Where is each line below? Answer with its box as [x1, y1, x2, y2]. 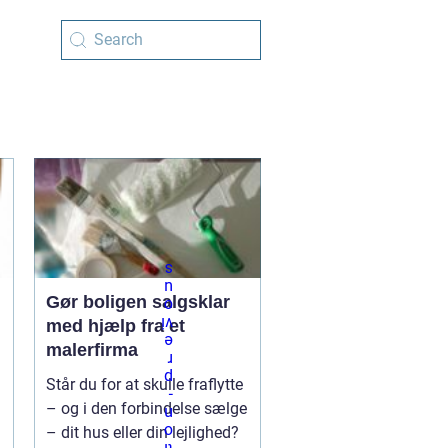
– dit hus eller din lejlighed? [45, 423, 239, 442]
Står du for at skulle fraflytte [45, 375, 243, 394]
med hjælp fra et [45, 316, 185, 336]
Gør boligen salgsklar [45, 292, 230, 312]
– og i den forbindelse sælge [45, 399, 247, 418]
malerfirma [45, 340, 138, 360]
